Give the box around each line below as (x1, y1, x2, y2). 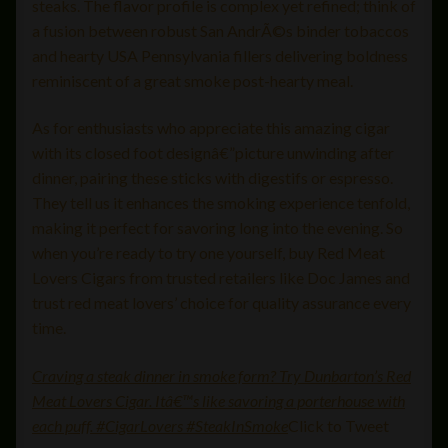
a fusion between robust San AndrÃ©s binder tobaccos (32, 20, 409, 40)
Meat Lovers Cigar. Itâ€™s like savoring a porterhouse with (32, 390, 405, 410)
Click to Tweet (288, 415, 392, 435)
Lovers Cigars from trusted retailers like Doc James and (32, 268, 410, 288)
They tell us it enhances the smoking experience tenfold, (32, 193, 410, 213)
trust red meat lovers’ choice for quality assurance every (32, 293, 411, 313)
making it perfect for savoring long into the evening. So (32, 218, 403, 238)
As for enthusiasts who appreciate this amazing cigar (32, 118, 390, 138)
